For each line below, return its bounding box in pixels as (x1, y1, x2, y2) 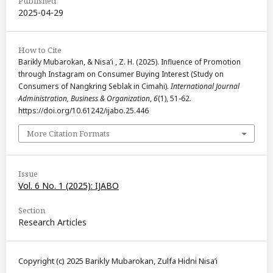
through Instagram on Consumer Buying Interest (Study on (18, 69, 224, 80)
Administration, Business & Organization (18, 93, 150, 104)
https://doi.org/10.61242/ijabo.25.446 (18, 105, 149, 116)
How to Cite (18, 44, 62, 56)
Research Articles (18, 216, 87, 229)
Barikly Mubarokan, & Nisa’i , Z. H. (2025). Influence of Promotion (18, 57, 241, 68)
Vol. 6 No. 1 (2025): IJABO (18, 180, 119, 192)
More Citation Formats (27, 128, 110, 140)
